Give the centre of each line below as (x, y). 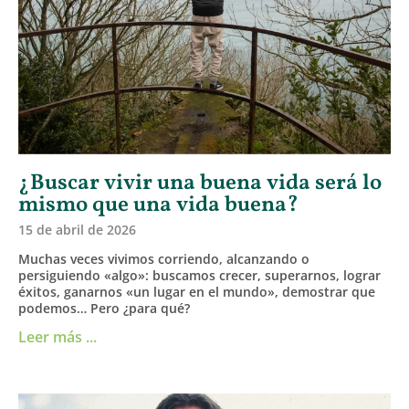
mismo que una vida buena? (158, 205)
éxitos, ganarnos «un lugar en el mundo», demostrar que (197, 291)
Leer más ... (58, 336)
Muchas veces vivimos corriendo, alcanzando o (164, 258)
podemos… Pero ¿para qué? (104, 308)
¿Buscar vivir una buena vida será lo (200, 183)
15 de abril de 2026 (77, 229)
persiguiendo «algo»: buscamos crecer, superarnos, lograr (199, 275)
